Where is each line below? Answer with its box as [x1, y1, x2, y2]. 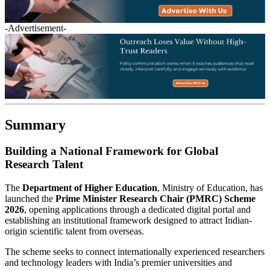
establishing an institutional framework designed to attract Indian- [5, 215, 252, 226]
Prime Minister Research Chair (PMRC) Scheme [55, 193, 256, 204]
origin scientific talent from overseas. [5, 226, 144, 237]
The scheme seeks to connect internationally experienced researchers [5, 246, 265, 257]
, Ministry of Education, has [157, 183, 263, 193]
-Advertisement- [5, 22, 66, 33]
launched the [5, 193, 55, 204]
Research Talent [5, 158, 83, 171]
